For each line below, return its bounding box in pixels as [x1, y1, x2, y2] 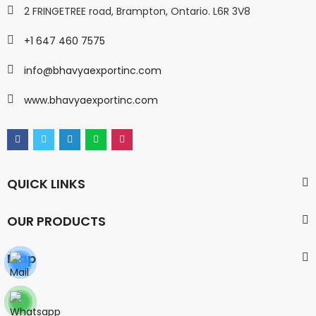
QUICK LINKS [7, 174, 85, 193]
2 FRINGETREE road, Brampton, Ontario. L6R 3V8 [24, 4, 250, 18]
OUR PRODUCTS [7, 212, 106, 230]
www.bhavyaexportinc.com [24, 92, 158, 107]
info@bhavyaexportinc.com [24, 63, 162, 78]
